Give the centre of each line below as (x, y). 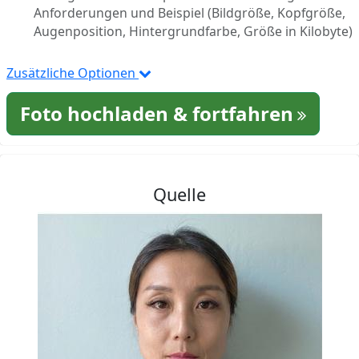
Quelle (179, 195)
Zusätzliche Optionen (73, 73)
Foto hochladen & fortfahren (157, 114)
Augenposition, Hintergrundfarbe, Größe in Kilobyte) (193, 32)
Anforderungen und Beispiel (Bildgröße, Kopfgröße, (189, 13)
